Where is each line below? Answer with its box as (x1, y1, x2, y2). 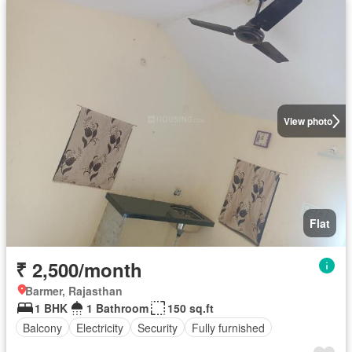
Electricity (76, 319, 123, 335)
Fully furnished (192, 319, 265, 335)
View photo (283, 114, 332, 128)
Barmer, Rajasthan (25, 283, 123, 299)
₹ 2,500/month (16, 256, 142, 283)
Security (137, 319, 178, 335)
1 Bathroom (86, 300, 148, 316)
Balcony (23, 319, 62, 335)
